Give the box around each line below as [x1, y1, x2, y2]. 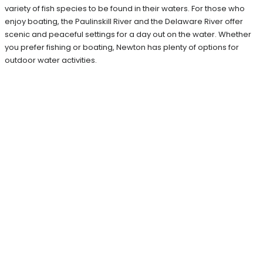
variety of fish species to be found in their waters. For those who [5, 2, 245, 14]
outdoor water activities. [5, 54, 97, 66]
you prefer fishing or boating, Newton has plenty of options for [5, 41, 239, 53]
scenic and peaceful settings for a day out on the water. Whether [5, 28, 251, 40]
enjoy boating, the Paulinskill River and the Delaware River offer [5, 15, 243, 27]
